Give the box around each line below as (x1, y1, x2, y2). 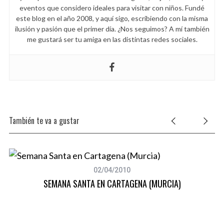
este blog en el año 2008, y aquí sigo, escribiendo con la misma (16, 13, 208, 22)
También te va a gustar (8, 114, 79, 126)
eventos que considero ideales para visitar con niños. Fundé (19, 3, 204, 12)
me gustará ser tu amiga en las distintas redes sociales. (26, 34, 197, 43)
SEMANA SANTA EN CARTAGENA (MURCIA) (43, 176, 181, 190)
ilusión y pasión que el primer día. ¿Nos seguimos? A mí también (14, 24, 209, 33)
